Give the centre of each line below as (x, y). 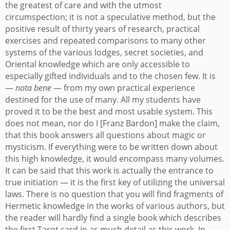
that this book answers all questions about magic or (106, 135)
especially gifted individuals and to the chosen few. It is (110, 76)
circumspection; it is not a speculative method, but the (110, 17)
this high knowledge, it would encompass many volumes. (115, 159)
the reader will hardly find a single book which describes (113, 218)
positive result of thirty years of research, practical (102, 29)
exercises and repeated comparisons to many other (106, 41)
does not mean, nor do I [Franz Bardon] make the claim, (112, 123)
